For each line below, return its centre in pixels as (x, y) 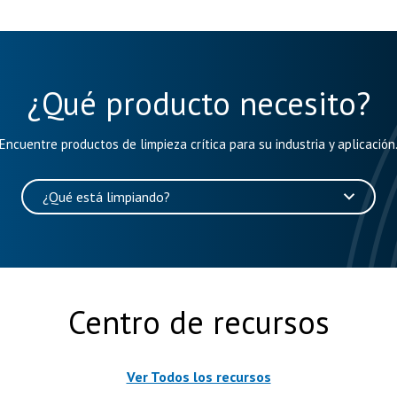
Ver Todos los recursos (198, 377)
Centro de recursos (198, 322)
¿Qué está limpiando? (106, 197)
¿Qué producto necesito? (198, 103)
